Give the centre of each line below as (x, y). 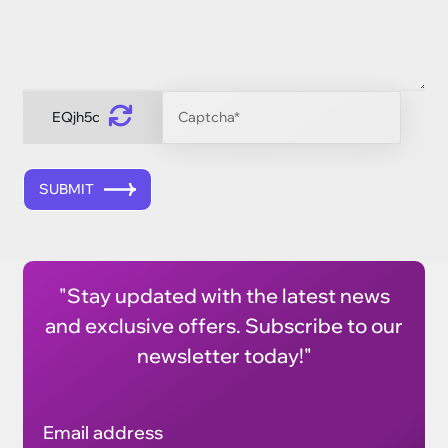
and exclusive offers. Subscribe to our (224, 325)
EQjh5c (76, 116)
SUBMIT (67, 188)
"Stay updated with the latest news (224, 295)
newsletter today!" (224, 355)
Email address (103, 432)
